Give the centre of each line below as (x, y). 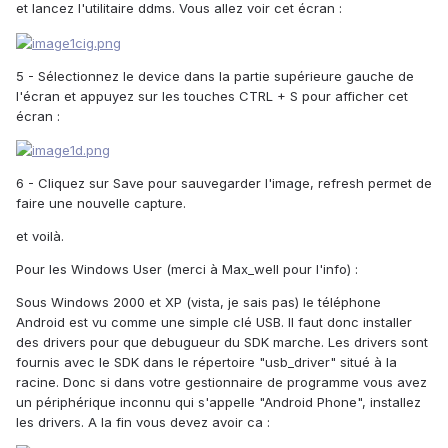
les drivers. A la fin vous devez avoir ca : (143, 422)
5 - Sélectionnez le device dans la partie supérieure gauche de (215, 75)
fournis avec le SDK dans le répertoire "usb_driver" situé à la (206, 362)
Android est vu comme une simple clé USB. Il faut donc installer (214, 322)
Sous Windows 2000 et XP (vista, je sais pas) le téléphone (198, 302)
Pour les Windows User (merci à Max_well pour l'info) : (187, 269)
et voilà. (40, 236)
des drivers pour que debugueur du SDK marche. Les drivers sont (222, 342)
